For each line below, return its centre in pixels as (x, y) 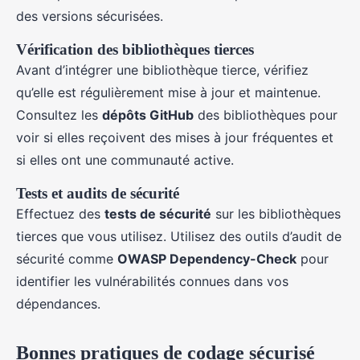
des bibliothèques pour (266, 115)
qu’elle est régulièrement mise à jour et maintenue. (168, 92)
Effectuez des (60, 214)
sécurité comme (67, 259)
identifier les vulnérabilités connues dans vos (152, 281)
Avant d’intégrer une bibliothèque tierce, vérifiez (162, 70)
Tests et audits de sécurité (98, 193)
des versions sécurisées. (90, 16)
